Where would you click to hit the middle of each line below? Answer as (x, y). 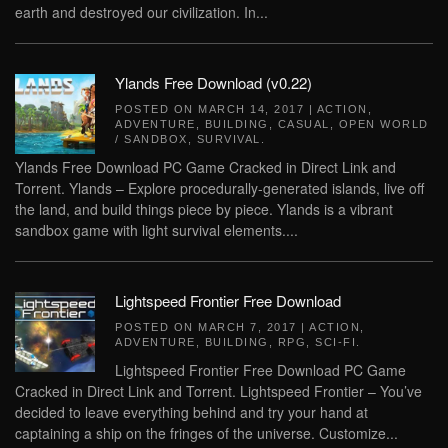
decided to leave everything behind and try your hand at (191, 412)
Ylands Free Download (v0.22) (213, 82)
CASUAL (303, 124)
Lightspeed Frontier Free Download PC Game (260, 370)
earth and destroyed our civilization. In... (141, 12)
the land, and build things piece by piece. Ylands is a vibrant (204, 209)
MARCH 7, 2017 (247, 327)
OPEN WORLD (383, 124)
